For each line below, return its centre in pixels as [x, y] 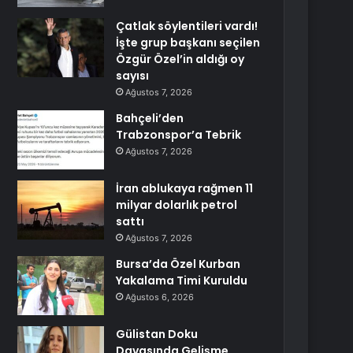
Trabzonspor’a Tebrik [179, 135]
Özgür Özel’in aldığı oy [180, 59]
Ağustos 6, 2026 [160, 297]
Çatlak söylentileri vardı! [187, 26]
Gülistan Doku [157, 334]
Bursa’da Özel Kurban [178, 264]
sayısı [133, 76]
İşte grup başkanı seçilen [188, 43]
